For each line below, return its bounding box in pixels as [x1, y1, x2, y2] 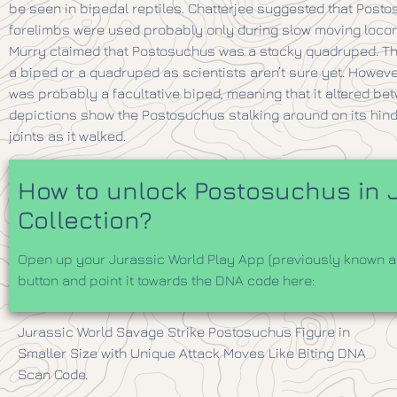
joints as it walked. [9, 128, 126, 144]
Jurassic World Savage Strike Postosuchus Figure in [18, 323, 350, 339]
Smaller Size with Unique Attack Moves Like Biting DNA [18, 344, 366, 361]
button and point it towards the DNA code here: [18, 271, 315, 288]
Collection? [18, 204, 152, 234]
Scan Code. [18, 365, 88, 382]
